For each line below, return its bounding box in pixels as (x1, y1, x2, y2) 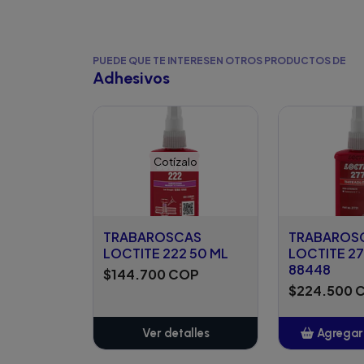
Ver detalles (141, 325, 210, 340)
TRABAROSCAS (103, 227, 201, 245)
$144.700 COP (103, 265, 199, 283)
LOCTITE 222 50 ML (103, 244, 228, 262)
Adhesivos (93, 68, 170, 89)
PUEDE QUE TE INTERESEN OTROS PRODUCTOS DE (93, 54, 346, 67)
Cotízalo (154, 154, 197, 169)
